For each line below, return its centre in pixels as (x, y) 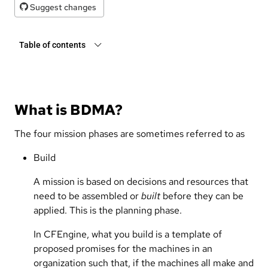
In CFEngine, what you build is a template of (128, 234)
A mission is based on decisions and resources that (141, 181)
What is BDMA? (68, 109)
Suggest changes (62, 7)
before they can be (202, 196)
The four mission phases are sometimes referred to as (130, 133)
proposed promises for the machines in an (123, 248)
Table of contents (52, 45)
